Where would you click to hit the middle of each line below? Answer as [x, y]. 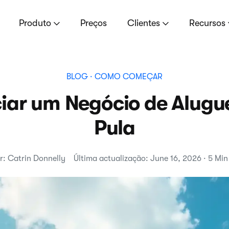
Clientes [145, 23]
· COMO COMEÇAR [125, 77]
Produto [37, 23]
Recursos [208, 23]
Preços [94, 23]
